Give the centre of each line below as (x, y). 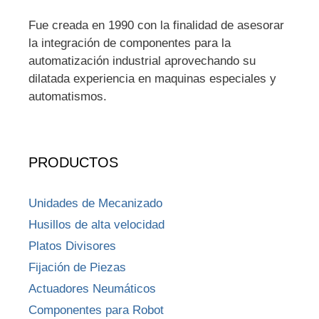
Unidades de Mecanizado (95, 203)
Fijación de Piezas (77, 267)
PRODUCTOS (73, 162)
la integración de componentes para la (130, 43)
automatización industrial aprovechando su (142, 61)
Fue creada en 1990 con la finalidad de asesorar (156, 25)
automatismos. (68, 96)
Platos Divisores (72, 246)
